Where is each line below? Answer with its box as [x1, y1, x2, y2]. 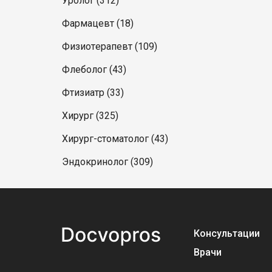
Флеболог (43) [62, 64, 126, 75]
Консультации [193, 228, 260, 240]
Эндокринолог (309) [62, 156, 153, 168]
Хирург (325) [62, 110, 118, 121]
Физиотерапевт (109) [62, 41, 157, 52]
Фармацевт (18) [62, 18, 134, 29]
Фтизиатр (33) [62, 87, 124, 98]
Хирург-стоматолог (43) [62, 133, 168, 144]
